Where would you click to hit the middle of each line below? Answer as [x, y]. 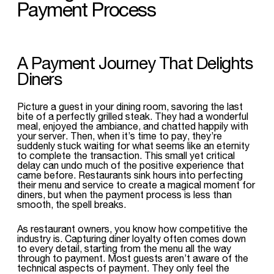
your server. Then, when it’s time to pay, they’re [120, 135]
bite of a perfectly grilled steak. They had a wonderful [133, 116]
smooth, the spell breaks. [72, 204]
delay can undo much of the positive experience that [131, 165]
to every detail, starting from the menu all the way [124, 248]
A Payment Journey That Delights [135, 63]
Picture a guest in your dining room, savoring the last [130, 106]
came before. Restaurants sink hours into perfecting [130, 175]
